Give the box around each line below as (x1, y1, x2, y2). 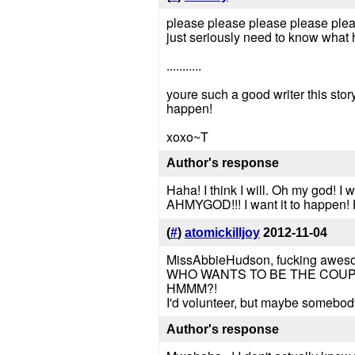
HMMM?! (166, 278, 217, 297)
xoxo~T (166, 127, 208, 146)
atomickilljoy (184, 226, 260, 240)
